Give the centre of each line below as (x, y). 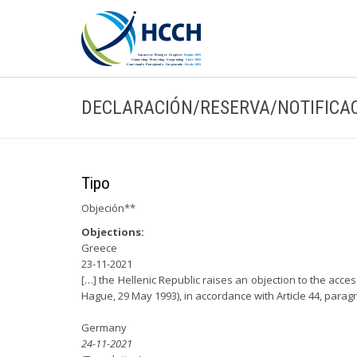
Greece (99, 248)
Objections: (113, 232)
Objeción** (108, 208)
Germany (104, 328)
